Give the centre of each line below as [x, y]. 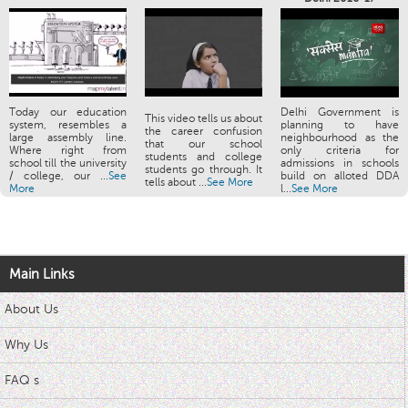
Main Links [42, 274]
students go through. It [204, 170]
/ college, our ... [59, 176]
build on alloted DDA [340, 176]
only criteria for [340, 151]
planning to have [340, 125]
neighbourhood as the [340, 138]
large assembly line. [68, 138]
